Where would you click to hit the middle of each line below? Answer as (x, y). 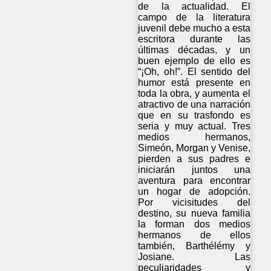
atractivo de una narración (194, 104)
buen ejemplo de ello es (194, 60)
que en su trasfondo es (194, 115)
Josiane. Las (194, 256)
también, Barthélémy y (194, 246)
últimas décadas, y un (194, 50)
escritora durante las (194, 39)
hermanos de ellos (194, 235)
